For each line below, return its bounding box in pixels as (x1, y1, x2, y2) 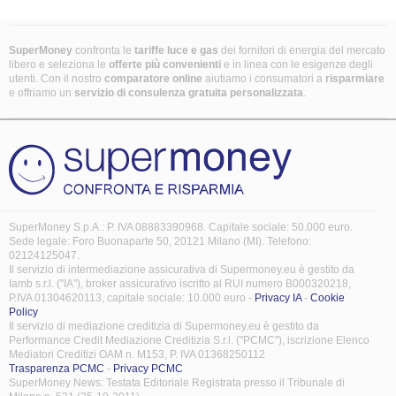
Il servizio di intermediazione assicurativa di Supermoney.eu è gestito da (9, 263, 354, 276)
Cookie (310, 292, 345, 304)
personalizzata (230, 87, 303, 99)
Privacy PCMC (113, 362, 183, 375)
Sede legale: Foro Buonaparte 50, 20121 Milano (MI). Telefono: (9, 235, 311, 247)
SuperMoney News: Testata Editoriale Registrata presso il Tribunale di (9, 377, 345, 389)
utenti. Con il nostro (9, 72, 104, 85)
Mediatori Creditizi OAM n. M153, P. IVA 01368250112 (9, 348, 265, 361)
